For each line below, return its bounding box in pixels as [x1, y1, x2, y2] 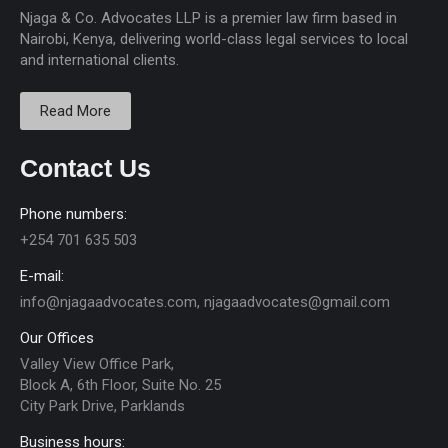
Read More [40, 102, 111, 120]
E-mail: [20, 267, 64, 285]
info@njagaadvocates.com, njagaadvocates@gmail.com [20, 293, 390, 311]
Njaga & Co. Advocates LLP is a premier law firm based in [20, 9, 397, 27]
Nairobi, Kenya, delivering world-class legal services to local [20, 30, 408, 48]
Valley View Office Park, [20, 355, 174, 373]
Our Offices [20, 329, 94, 347]
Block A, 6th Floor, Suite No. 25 [20, 376, 221, 394]
